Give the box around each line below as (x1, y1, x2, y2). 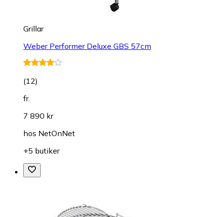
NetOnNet (38, 128, 75, 139)
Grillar (23, 24, 44, 34)
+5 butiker (23, 146, 60, 156)
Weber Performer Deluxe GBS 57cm (23, 41, 151, 51)
